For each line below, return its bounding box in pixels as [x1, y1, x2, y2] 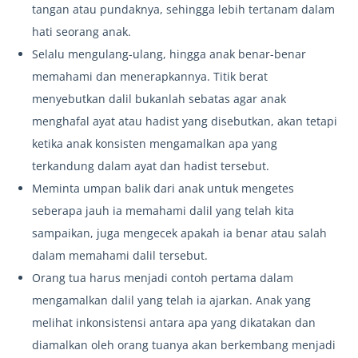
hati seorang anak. [32, 24, 131, 40]
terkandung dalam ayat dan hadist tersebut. [32, 158, 269, 174]
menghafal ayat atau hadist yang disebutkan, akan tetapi [32, 113, 337, 129]
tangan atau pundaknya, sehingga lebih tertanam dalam [32, 2, 335, 18]
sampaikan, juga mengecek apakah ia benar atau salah [32, 225, 327, 241]
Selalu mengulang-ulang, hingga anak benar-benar [32, 46, 306, 62]
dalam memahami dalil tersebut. [32, 248, 208, 264]
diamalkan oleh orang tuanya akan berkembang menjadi [32, 337, 336, 353]
